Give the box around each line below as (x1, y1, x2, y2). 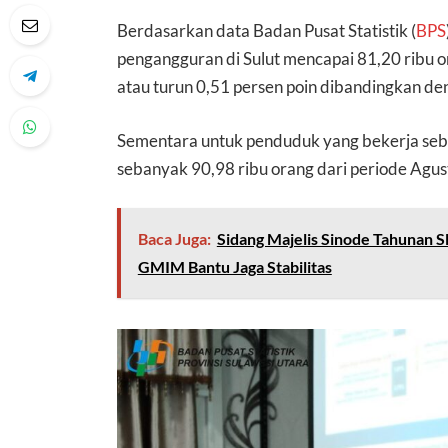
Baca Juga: (137, 229, 211, 249)
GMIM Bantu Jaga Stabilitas (137, 257, 332, 277)
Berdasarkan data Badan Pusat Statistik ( (117, 21, 417, 42)
